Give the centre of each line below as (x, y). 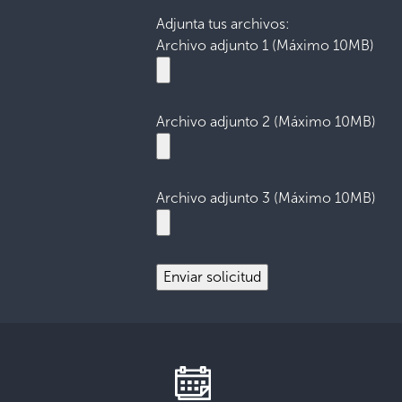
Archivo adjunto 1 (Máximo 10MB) (266, 45)
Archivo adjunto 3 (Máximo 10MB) (267, 198)
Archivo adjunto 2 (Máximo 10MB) (267, 122)
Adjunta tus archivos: (223, 24)
